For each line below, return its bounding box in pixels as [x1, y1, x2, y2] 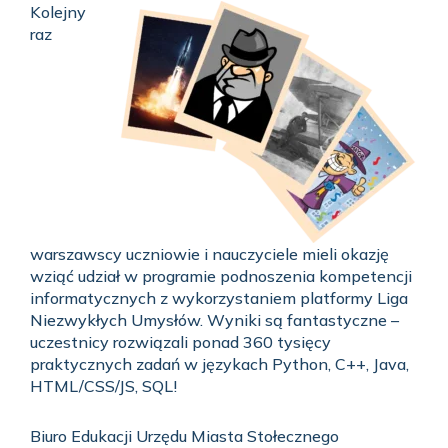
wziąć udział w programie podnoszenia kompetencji [30, 265, 412, 286]
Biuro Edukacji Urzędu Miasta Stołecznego [30, 425, 339, 446]
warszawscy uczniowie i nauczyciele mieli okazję [30, 243, 389, 264]
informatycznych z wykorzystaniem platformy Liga [30, 287, 408, 308]
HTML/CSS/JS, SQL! [30, 375, 177, 396]
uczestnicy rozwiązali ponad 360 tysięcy [30, 331, 331, 352]
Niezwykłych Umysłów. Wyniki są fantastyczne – [30, 309, 399, 330]
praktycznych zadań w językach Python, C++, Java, [30, 353, 409, 374]
